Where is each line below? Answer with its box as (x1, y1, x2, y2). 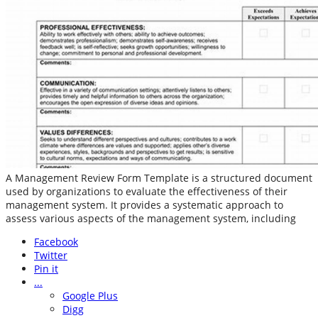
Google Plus (62, 289, 118, 303)
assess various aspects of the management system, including (6, 212, 296, 226)
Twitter (34, 248, 67, 263)
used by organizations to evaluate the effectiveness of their (6, 185, 287, 199)
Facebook (34, 235, 78, 249)
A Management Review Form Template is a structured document (6, 171, 312, 185)
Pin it (34, 262, 58, 276)
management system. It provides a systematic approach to (6, 198, 283, 212)
